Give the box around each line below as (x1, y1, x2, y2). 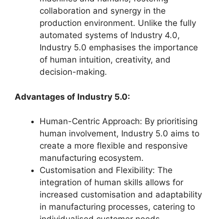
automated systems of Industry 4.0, (40, 30, 180, 41)
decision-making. (40, 67, 107, 77)
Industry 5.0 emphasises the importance (40, 43, 198, 53)
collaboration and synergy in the (40, 6, 166, 16)
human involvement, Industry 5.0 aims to (40, 129, 199, 139)
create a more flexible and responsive (40, 141, 188, 151)
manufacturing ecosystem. (40, 153, 144, 163)
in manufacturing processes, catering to (40, 202, 195, 212)
